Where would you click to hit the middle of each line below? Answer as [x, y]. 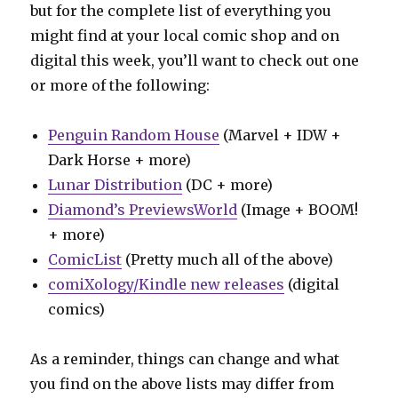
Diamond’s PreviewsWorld [143, 209]
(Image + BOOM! [298, 209]
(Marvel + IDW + [281, 135]
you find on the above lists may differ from [183, 383]
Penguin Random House [134, 135]
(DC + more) [228, 184]
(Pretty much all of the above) [228, 259]
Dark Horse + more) [120, 159]
